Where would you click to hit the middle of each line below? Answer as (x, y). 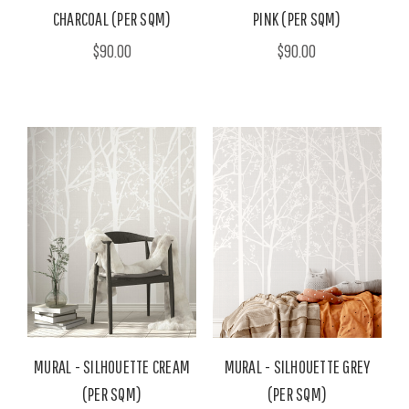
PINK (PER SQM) (297, 18)
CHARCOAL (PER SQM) (112, 18)
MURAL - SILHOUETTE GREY (297, 367)
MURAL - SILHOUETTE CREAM (112, 367)
